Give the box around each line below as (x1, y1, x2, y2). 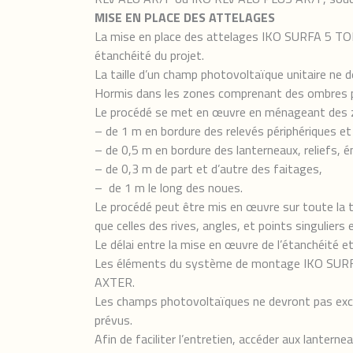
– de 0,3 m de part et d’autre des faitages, (95, 159, 322, 178)
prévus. (95, 310, 132, 329)
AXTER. (95, 273, 135, 292)
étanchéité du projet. (95, 46, 204, 65)
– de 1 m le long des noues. (95, 178, 243, 197)
